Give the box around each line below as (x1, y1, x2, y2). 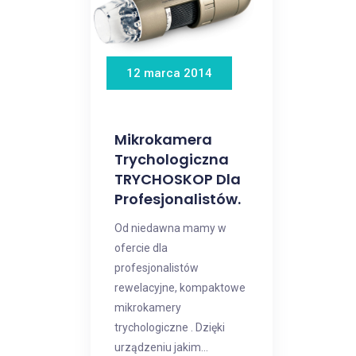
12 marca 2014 (126, 66, 212, 80)
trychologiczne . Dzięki (114, 321, 225, 334)
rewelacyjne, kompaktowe (114, 281, 246, 294)
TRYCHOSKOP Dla (114, 169, 241, 189)
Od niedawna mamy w (114, 222, 226, 234)
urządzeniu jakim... (114, 341, 208, 354)
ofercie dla (114, 242, 168, 254)
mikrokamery (114, 301, 181, 314)
